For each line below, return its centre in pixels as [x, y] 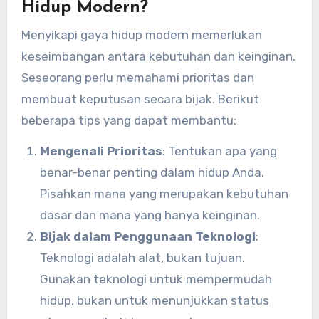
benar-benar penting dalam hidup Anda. [152, 172]
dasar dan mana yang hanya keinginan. [150, 215]
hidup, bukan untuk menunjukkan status [154, 300]
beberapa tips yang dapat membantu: [129, 120]
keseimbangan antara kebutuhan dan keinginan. [158, 56]
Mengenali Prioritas [101, 151]
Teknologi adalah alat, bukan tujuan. [142, 257]
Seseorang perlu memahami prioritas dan [137, 77]
